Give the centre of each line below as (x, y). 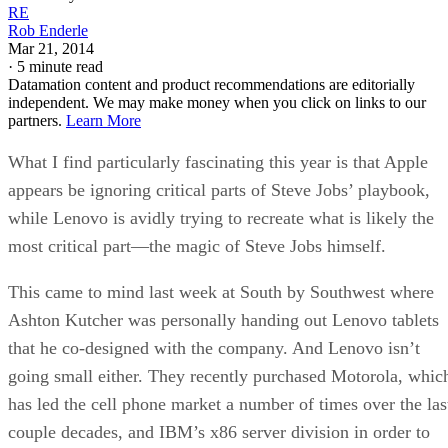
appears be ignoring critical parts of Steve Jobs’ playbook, (219, 189)
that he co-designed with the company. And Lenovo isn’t (214, 347)
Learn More (103, 120)
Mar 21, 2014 (51, 48)
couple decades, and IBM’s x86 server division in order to (219, 431)
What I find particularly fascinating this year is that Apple (218, 161)
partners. (37, 120)
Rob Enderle (48, 30)
